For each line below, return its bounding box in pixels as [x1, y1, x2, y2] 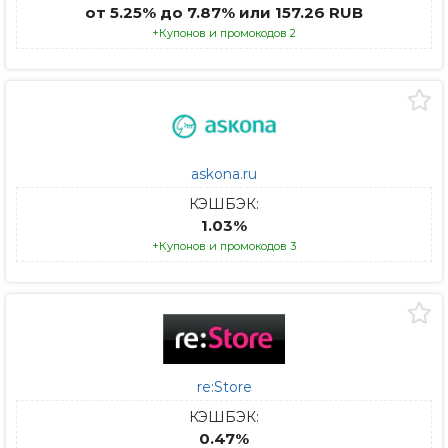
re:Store [196, 378, 252, 396]
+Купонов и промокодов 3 [152, 239, 296, 253]
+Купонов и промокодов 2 [152, 26, 296, 40]
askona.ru [191, 165, 257, 183]
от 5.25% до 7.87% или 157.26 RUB [85, 3, 363, 22]
